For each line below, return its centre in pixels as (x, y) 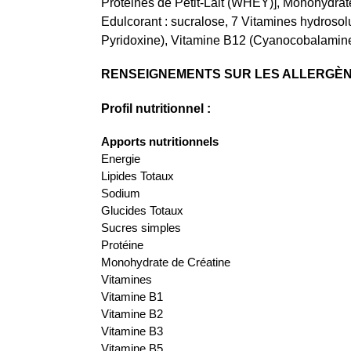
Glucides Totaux (142, 211)
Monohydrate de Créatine (165, 262)
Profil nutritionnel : (156, 108)
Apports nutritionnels (159, 142)
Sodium (120, 194)
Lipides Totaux (137, 176)
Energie (120, 159)
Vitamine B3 (132, 331)
